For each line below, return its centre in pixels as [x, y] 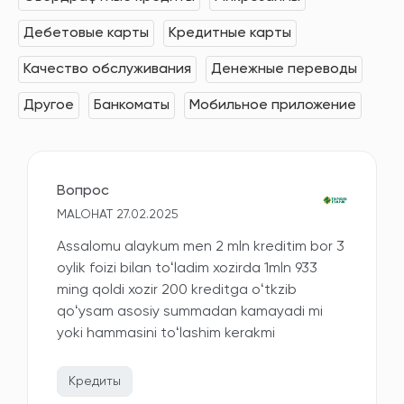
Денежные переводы [284, 70]
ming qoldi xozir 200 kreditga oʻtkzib [177, 291]
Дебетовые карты [86, 34]
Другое [49, 106]
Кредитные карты [230, 34]
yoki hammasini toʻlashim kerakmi [166, 334]
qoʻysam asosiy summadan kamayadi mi [190, 312]
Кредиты [95, 382]
